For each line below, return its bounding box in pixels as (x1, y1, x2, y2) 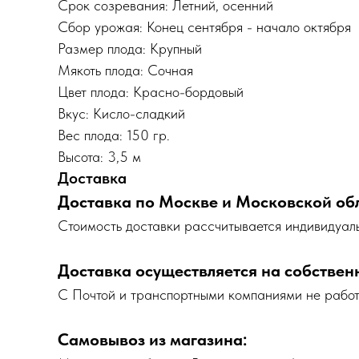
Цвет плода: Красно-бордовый (58, 83, 244, 100)
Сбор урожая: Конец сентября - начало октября (58, 18, 351, 35)
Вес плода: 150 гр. (58, 127, 170, 143)
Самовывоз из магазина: (58, 329, 247, 349)
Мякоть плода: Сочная (58, 62, 193, 79)
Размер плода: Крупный (58, 40, 202, 57)
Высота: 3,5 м (58, 148, 141, 165)
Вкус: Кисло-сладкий (58, 105, 185, 122)
